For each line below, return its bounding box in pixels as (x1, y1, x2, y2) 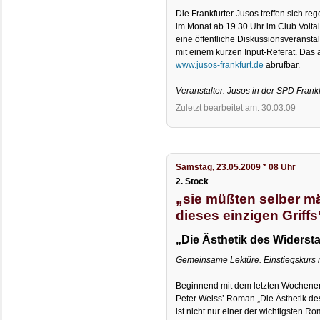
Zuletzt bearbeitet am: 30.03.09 (176, 102, 296, 113)
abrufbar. (264, 59, 301, 70)
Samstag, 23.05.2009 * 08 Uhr (176, 162, 296, 173)
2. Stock (176, 176, 209, 187)
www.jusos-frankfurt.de (176, 59, 264, 70)
